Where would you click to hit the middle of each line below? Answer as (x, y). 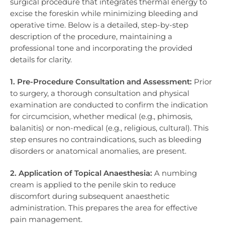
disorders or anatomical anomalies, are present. (98, 151)
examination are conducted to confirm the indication (109, 105)
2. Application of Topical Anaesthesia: (81, 173)
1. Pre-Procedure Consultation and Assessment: (101, 82)
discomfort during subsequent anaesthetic (90, 196)
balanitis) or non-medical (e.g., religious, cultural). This (109, 128)
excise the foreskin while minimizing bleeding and (104, 13)
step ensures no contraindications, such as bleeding (106, 140)
